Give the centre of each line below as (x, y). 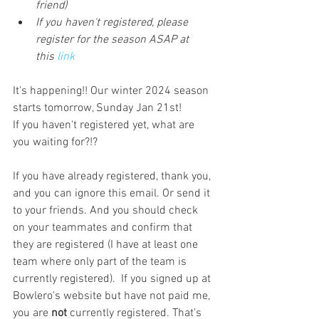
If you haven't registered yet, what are (105, 125)
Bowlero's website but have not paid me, (113, 296)
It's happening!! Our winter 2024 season (112, 91)
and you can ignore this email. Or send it (113, 193)
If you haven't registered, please (113, 22)
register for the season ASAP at (114, 40)
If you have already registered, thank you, (113, 176)
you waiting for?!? (55, 142)
